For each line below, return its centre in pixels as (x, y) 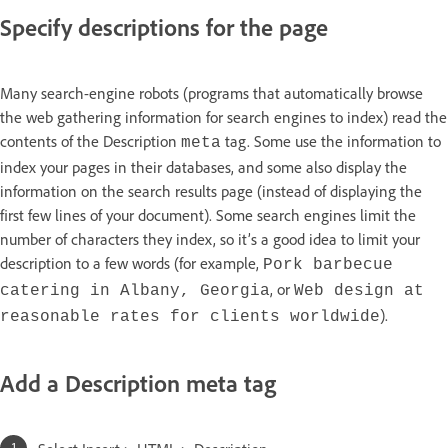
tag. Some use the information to (331, 140)
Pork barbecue (328, 264)
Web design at (359, 290)
